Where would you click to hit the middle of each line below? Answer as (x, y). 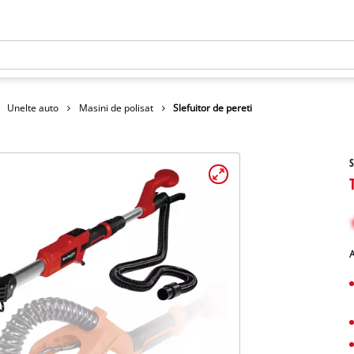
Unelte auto (33, 107)
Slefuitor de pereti (213, 107)
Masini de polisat (116, 107)
